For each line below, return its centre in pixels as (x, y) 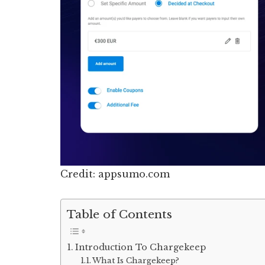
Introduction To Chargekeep (140, 247)
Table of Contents (119, 214)
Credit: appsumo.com (115, 174)
